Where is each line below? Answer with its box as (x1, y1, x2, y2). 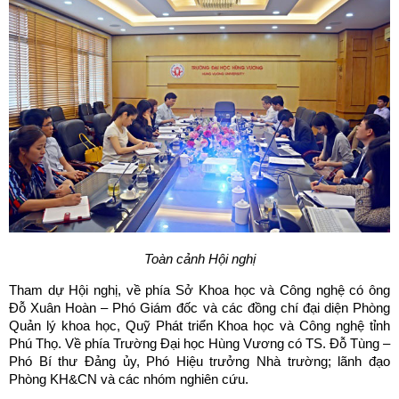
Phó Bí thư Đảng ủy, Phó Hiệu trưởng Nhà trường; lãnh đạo (9, 354, 390, 370)
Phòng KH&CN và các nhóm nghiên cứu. (9, 371, 248, 387)
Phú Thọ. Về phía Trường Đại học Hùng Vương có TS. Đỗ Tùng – (9, 336, 390, 352)
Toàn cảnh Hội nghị (143, 251, 256, 267)
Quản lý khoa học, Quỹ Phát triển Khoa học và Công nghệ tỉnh (9, 318, 390, 334)
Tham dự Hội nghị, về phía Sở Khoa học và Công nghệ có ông (9, 282, 390, 298)
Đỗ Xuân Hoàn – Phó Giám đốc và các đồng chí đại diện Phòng (9, 300, 390, 316)
